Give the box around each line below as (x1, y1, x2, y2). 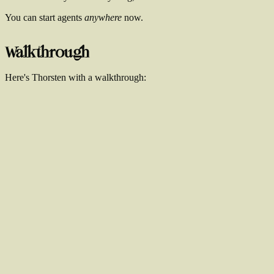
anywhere (84, 12, 122, 23)
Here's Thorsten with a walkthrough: (5, 72, 146, 83)
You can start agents (5, 12, 84, 23)
